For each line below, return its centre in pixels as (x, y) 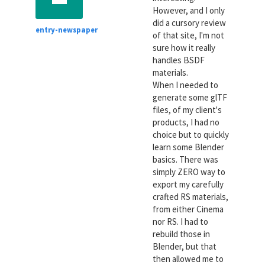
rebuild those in (181, 234)
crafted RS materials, (190, 196)
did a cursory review (189, 22)
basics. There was (185, 159)
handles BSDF (178, 60)
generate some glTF (190, 97)
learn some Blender (188, 147)
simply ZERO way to (189, 172)
